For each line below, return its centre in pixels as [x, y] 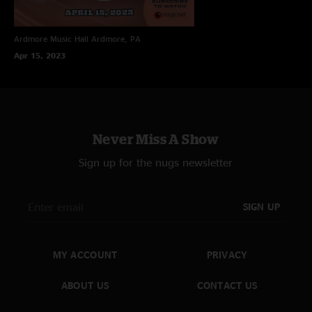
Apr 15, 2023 [40, 55]
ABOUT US [85, 286]
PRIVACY [227, 254]
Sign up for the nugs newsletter [156, 162]
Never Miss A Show [156, 139]
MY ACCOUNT [85, 254]
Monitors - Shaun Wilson [71, 30]
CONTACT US [227, 286]
